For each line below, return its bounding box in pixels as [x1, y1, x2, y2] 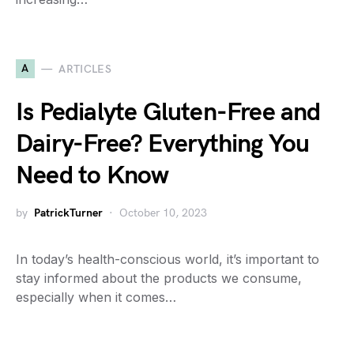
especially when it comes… [16, 289, 176, 305]
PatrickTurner [34, 206, 103, 220]
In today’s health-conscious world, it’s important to [16, 251, 319, 267]
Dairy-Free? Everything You [16, 129, 310, 160]
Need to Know [16, 160, 169, 191]
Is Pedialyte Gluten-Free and [16, 97, 321, 128]
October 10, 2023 [119, 206, 207, 220]
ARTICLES [58, 62, 112, 76]
